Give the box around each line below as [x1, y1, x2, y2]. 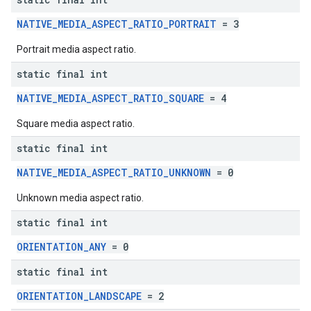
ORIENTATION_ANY [17, 240, 106, 253]
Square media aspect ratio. [17, 118, 135, 129]
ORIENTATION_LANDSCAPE [17, 289, 142, 303]
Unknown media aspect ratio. [17, 192, 144, 203]
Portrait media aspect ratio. [17, 44, 136, 55]
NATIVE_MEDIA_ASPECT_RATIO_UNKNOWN [17, 166, 211, 179]
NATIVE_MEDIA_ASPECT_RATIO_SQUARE [17, 92, 204, 105]
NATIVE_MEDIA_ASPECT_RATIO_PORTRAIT [17, 17, 217, 31]
